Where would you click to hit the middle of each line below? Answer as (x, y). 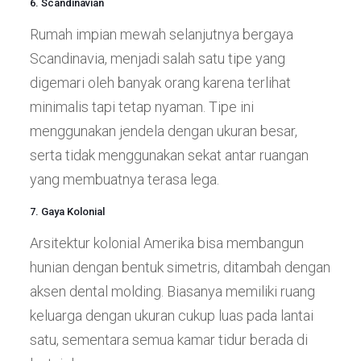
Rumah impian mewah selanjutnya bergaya (161, 34)
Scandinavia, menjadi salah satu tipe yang (157, 58)
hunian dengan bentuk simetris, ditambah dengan (180, 267)
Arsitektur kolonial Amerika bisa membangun (166, 243)
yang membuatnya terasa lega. (124, 179)
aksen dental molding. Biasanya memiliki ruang (172, 291)
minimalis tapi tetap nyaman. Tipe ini (141, 106)
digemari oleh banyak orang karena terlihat (160, 82)
